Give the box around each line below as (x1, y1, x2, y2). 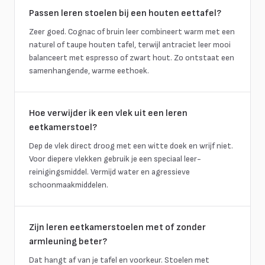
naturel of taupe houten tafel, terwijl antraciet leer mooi (29, 40, 231, 50)
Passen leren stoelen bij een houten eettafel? (29, 8, 221, 19)
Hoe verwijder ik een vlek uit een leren (29, 108, 188, 119)
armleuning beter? (29, 236, 107, 247)
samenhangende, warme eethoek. (29, 66, 149, 76)
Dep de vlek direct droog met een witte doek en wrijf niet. (29, 141, 233, 151)
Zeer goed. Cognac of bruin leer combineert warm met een (29, 27, 235, 37)
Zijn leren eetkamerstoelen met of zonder (29, 222, 206, 233)
